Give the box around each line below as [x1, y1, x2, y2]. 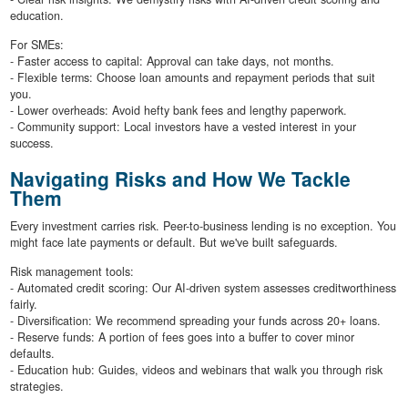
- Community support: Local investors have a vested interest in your [9, 118, 356, 136]
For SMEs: [9, 36, 64, 54]
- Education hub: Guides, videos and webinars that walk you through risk [9, 361, 382, 378]
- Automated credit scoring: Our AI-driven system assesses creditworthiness [9, 279, 396, 296]
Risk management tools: [9, 262, 134, 280]
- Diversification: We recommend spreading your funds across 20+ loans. [9, 311, 381, 329]
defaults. [9, 344, 55, 362]
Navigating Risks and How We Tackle [9, 165, 351, 193]
